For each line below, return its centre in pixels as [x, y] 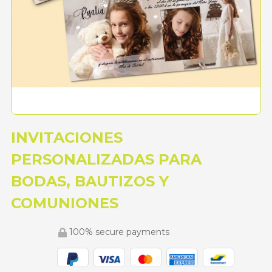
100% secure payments [118, 232]
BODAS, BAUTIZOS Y [90, 181]
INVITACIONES [67, 138]
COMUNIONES [65, 203]
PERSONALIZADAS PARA [106, 159]
